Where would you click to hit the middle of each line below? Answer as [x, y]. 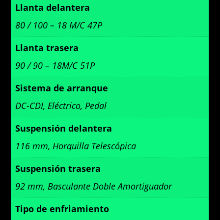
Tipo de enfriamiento [62, 209]
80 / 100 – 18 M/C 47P [59, 25]
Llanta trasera [47, 48]
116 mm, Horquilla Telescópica [76, 146]
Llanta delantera [53, 8]
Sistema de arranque [62, 88]
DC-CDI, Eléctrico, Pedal [61, 106]
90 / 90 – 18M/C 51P [55, 66]
